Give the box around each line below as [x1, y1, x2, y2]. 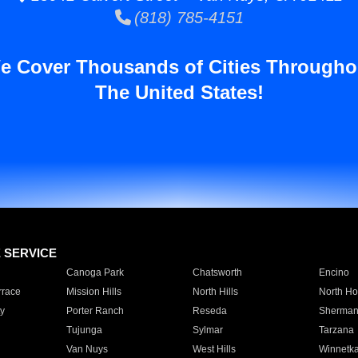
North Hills [192, 286, 238, 297]
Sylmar [192, 324, 223, 336]
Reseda [192, 305, 227, 316]
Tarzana [318, 324, 354, 336]
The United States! [94, 82, 264, 103]
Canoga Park [66, 267, 124, 278]
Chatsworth [192, 267, 242, 278]
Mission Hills [66, 286, 121, 297]
